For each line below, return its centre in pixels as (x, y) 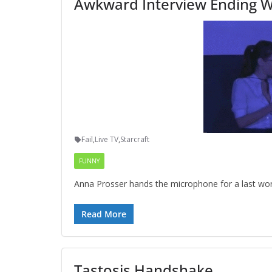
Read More (104, 214)
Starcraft (135, 139)
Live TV (107, 139)
